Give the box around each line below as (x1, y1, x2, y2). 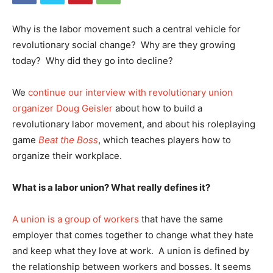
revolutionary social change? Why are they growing (12, 39, 235, 51)
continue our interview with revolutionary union (28, 87, 233, 98)
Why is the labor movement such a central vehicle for (12, 23, 241, 35)
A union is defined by (156, 245, 249, 257)
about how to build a (113, 102, 202, 114)
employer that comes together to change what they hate (12, 229, 253, 241)
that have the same (139, 213, 223, 225)
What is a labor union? (12, 182, 111, 193)
